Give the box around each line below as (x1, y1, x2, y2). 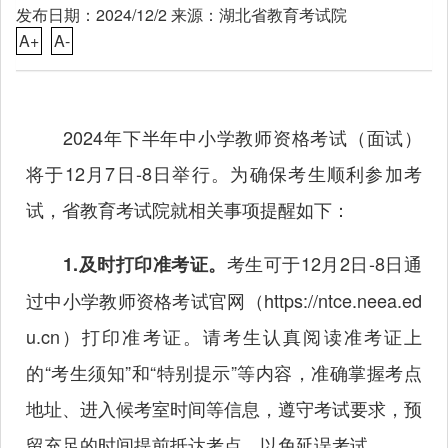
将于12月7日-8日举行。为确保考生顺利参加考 (26, 160, 422, 186)
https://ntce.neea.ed (264, 287, 422, 313)
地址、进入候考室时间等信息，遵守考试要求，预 (26, 395, 422, 421)
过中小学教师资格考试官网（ (26, 287, 264, 313)
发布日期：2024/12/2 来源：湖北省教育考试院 (16, 3, 347, 26)
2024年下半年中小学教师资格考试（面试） (26, 124, 422, 150)
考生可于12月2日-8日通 (226, 250, 423, 276)
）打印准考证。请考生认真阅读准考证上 (60, 323, 422, 349)
